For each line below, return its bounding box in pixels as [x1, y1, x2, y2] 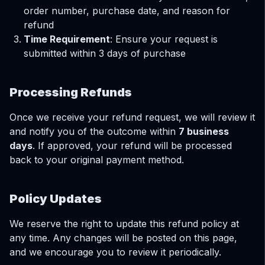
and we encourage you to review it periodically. [9, 246, 221, 258]
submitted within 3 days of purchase [24, 47, 186, 59]
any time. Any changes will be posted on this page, [9, 232, 237, 244]
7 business [179, 125, 229, 137]
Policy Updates [9, 192, 102, 206]
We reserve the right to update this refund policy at [9, 218, 239, 230]
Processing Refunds [9, 85, 132, 99]
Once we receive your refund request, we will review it [9, 111, 255, 123]
